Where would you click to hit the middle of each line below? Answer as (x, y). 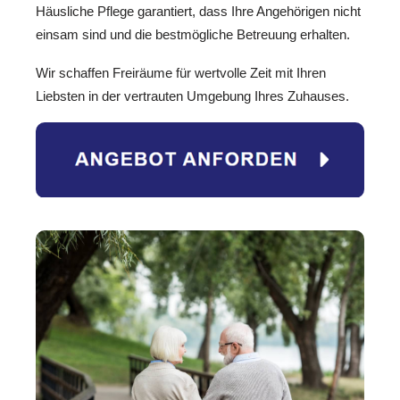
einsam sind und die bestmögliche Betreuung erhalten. (193, 35)
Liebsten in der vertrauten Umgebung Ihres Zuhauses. (192, 96)
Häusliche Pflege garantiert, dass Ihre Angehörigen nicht (198, 12)
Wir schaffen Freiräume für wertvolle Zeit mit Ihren (181, 72)
